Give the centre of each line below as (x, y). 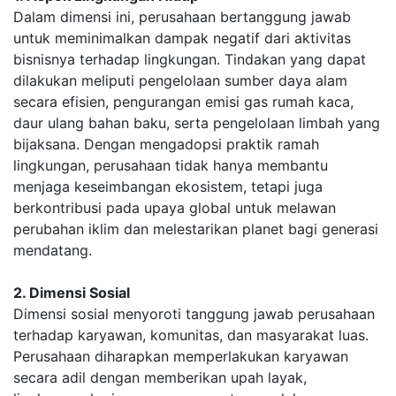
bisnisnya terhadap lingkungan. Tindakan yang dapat (190, 59)
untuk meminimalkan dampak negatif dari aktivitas (182, 38)
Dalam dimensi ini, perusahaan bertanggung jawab (182, 17)
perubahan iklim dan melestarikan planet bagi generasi (196, 229)
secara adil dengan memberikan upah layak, (160, 377)
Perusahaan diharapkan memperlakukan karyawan (181, 356)
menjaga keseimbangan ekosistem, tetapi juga (168, 187)
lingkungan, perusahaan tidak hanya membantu (171, 165)
